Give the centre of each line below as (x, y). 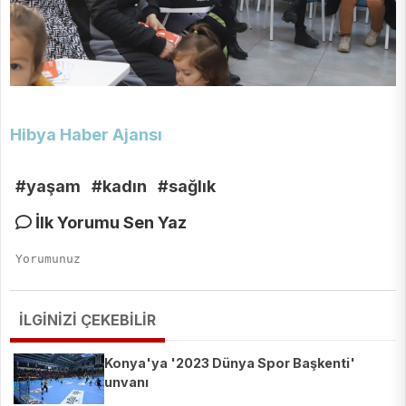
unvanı (126, 382)
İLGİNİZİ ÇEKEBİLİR (87, 320)
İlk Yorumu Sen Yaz (109, 223)
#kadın (119, 187)
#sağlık (187, 187)
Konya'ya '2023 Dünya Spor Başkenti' (230, 363)
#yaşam (48, 187)
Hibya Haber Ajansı (86, 135)
